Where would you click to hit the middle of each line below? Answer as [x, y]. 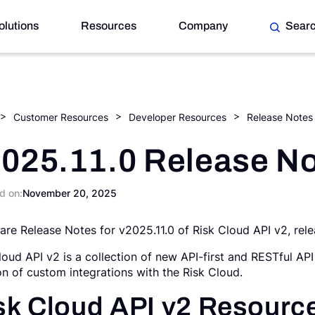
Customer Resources [61, 117]
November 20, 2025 [70, 193]
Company [203, 26]
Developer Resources [178, 117]
